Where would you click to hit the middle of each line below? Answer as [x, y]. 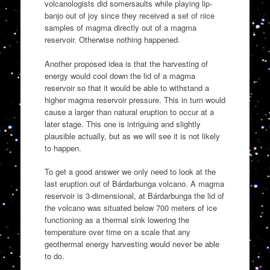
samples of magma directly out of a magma [120, 28]
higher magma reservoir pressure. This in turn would [135, 99]
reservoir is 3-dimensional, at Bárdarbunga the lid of [134, 196]
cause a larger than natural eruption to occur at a [129, 111]
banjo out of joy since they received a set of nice [129, 16]
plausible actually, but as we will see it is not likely [132, 136]
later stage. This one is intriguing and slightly [122, 124]
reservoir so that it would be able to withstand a [127, 87]
